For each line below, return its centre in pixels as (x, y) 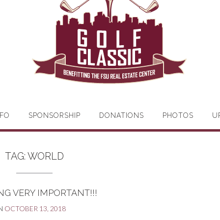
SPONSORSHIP (54, 115)
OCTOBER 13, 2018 (35, 208)
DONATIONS (121, 115)
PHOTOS (178, 115)
